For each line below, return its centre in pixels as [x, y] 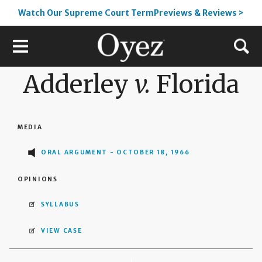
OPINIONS [38, 179]
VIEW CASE [62, 230]
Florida [195, 85]
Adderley [79, 85]
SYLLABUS [60, 204]
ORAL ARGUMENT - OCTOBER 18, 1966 [116, 153]
